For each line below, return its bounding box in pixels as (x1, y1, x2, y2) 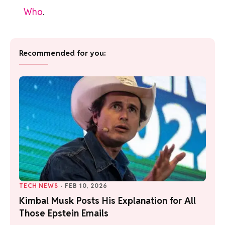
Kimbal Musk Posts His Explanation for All (19, 195, 196, 207)
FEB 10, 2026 (65, 182, 107, 190)
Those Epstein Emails (19, 207, 108, 219)
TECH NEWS (19, 182, 58, 190)
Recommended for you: (19, 48, 106, 58)
